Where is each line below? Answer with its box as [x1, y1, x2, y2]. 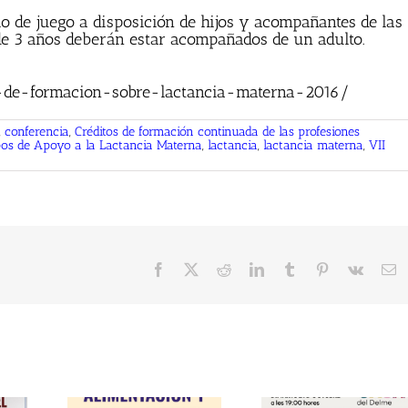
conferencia [5, 124, 69, 140]
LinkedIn [262, 261, 316, 277]
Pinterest [328, 261, 378, 277]
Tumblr [295, 261, 338, 277]
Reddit [229, 261, 269, 277]
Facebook [164, 261, 221, 277]
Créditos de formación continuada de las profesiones [75, 124, 360, 140]
